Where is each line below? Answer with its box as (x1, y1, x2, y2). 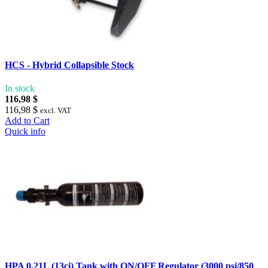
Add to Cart (5, 115, 50, 126)
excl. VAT (40, 105, 71, 115)
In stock (5, 83, 35, 93)
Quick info (5, 126, 45, 136)
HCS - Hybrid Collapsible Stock (5, 59, 134, 70)
